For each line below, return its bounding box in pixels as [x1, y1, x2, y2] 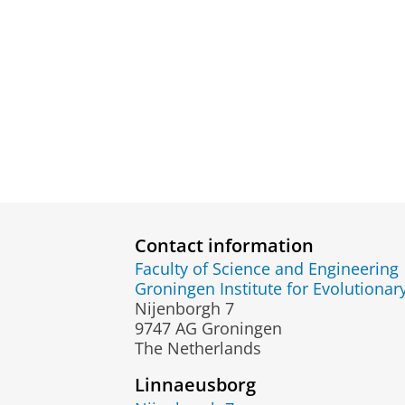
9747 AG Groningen [135, 317, 282, 340]
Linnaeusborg [135, 372, 256, 398]
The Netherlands [135, 337, 261, 360]
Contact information [135, 231, 314, 258]
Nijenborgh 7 [135, 297, 234, 320]
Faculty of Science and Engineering [135, 258, 399, 280]
